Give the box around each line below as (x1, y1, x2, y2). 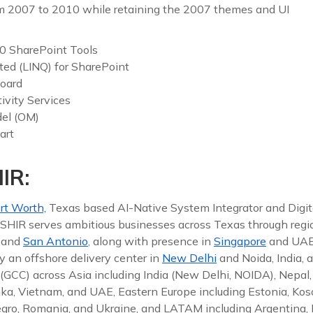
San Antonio (23, 233, 88, 248)
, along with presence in (88, 233, 214, 248)
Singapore (214, 233, 266, 248)
